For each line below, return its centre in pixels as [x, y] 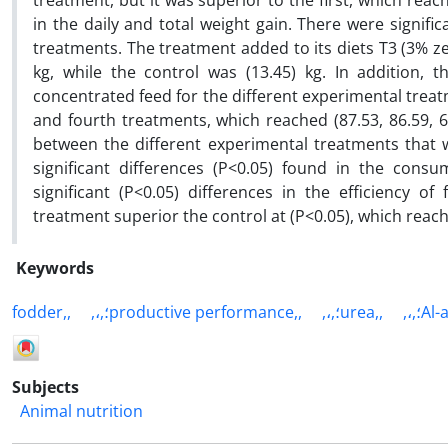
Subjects [45, 387]
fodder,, [41, 312]
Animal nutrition [81, 411]
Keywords [55, 268]
